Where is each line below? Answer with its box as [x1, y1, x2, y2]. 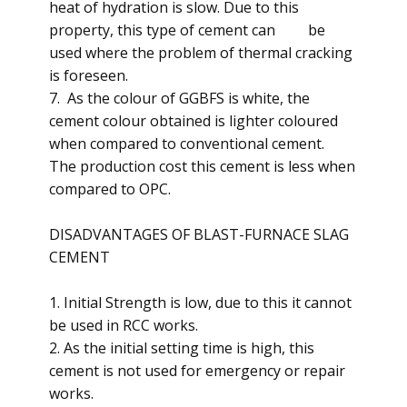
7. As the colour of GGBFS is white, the [49, 88, 310, 108]
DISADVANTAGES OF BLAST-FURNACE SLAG [49, 224, 349, 244]
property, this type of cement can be [49, 20, 325, 40]
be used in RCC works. [49, 315, 198, 335]
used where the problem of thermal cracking [49, 43, 352, 63]
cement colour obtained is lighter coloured [49, 111, 338, 131]
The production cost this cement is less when [49, 156, 355, 176]
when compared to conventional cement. [49, 134, 324, 154]
